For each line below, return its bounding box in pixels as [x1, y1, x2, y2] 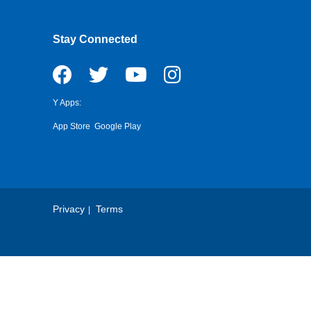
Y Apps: [53, 98, 81, 108]
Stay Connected [53, 33, 137, 45]
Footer [53, 208, 87, 220]
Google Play [94, 121, 141, 131]
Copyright [53, 233, 106, 244]
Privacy [53, 203, 85, 215]
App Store [53, 121, 90, 131]
